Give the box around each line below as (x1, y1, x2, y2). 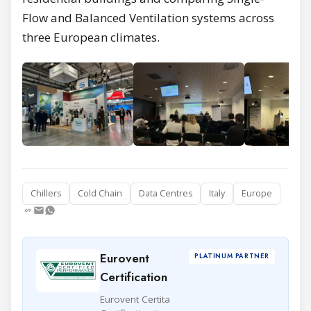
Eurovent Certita (100, 292, 170, 305)
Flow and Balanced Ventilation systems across (22, 9, 274, 26)
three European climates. (22, 28, 160, 45)
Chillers (31, 187, 61, 199)
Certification (100, 268, 167, 285)
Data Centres (139, 187, 192, 199)
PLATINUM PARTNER (194, 251, 269, 261)
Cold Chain (78, 187, 122, 199)
